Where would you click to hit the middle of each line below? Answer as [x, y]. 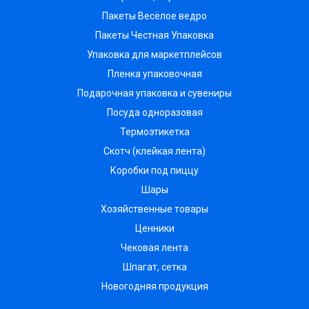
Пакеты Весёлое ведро [154, 16]
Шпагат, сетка [154, 267]
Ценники [154, 229]
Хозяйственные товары [154, 209]
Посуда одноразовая [154, 113]
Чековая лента [154, 248]
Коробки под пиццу [154, 171]
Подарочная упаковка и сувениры [154, 93]
